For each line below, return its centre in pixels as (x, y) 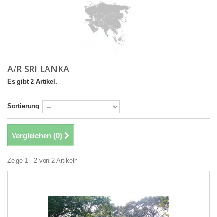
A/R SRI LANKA (39, 69)
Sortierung (23, 106)
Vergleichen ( (34, 135)
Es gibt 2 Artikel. (32, 82)
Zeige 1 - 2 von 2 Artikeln (42, 161)
